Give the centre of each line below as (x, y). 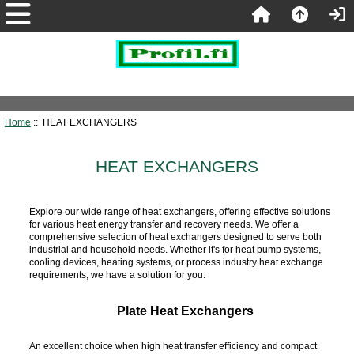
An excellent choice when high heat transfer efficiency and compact (173, 345)
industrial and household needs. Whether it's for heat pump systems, (175, 250)
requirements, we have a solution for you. (117, 275)
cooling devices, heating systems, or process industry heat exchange (176, 262)
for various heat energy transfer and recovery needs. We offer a (164, 224)
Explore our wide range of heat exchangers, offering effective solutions (179, 212)
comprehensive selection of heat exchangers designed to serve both (175, 237)
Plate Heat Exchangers (186, 311)
